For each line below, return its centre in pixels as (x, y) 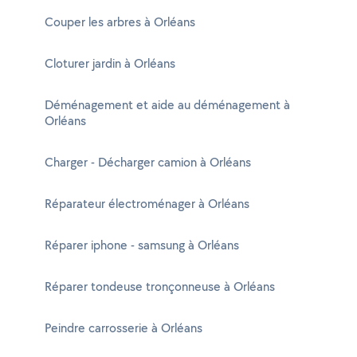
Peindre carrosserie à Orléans (124, 328)
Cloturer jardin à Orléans (110, 63)
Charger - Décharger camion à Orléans (148, 162)
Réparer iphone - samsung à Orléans (142, 245)
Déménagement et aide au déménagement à (167, 105)
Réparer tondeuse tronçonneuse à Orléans (160, 286)
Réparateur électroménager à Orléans (147, 204)
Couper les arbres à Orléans (120, 22)
